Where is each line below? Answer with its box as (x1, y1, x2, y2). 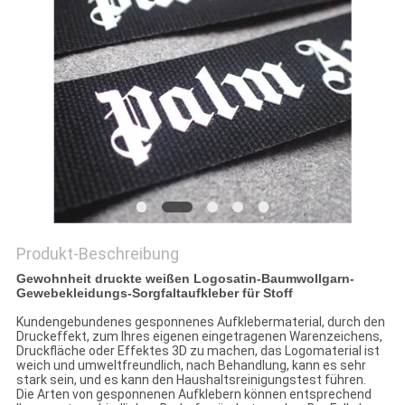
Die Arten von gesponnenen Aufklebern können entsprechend (15, 387, 372, 402)
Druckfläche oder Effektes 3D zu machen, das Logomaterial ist (15, 344, 380, 359)
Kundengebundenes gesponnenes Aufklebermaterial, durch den (15, 315, 385, 330)
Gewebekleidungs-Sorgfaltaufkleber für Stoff (15, 286, 293, 301)
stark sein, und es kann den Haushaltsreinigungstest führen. (15, 372, 366, 388)
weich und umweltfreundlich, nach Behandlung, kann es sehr (15, 358, 366, 373)
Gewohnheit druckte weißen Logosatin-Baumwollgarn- (15, 271, 354, 287)
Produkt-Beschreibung (15, 244, 179, 264)
